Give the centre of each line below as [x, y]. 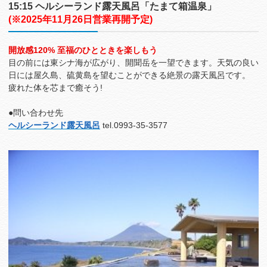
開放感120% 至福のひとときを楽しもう [83, 50]
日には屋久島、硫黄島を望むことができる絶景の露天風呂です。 [129, 75]
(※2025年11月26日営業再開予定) [80, 19]
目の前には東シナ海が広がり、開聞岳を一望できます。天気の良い [133, 63]
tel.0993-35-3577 [134, 125]
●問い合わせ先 [36, 113]
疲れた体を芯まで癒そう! [55, 88]
